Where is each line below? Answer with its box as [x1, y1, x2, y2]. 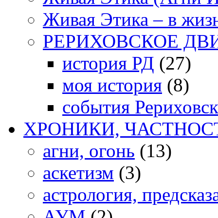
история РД [62, 53, 154, 74]
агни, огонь [43, 140, 135, 162]
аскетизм [43, 162, 114, 183]
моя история [62, 74, 162, 96]
